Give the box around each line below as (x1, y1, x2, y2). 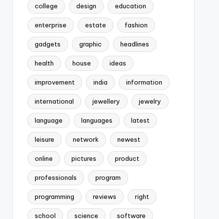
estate (85, 21, 106, 29)
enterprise (34, 21, 66, 29)
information (126, 78, 162, 86)
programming (34, 193, 74, 200)
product (114, 154, 139, 162)
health (34, 59, 54, 67)
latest (131, 116, 150, 124)
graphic (79, 40, 102, 48)
